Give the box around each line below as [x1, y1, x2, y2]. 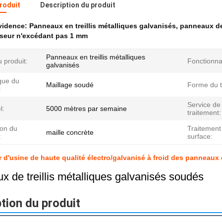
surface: [187, 132, 213, 140]
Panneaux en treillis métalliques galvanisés [29, 22, 176, 30]
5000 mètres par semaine [46, 105, 127, 112]
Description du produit [40, 1, 115, 9]
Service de [187, 101, 221, 109]
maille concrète [46, 128, 94, 136]
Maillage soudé [46, 81, 94, 89]
